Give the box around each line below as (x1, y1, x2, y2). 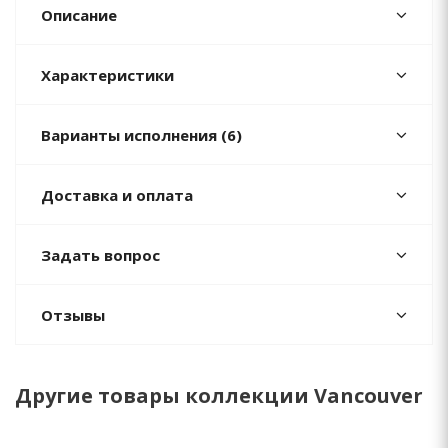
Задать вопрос (41, 245, 160, 265)
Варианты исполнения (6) (41, 125, 242, 145)
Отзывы (41, 305, 105, 325)
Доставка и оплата (41, 185, 193, 205)
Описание (41, 5, 117, 25)
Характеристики (41, 65, 174, 85)
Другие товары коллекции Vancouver (15, 382, 423, 409)
